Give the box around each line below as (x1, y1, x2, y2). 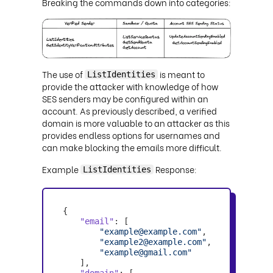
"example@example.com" (99, 226, 202, 236)
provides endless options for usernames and (42, 128, 220, 141)
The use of (42, 67, 85, 80)
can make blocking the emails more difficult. (42, 140, 222, 154)
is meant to (158, 67, 205, 80)
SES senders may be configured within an (42, 91, 208, 105)
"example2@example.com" (99, 236, 207, 247)
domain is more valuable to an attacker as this (42, 116, 230, 129)
